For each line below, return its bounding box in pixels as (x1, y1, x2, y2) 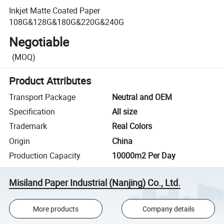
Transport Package (9, 91, 76, 102)
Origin (9, 135, 30, 146)
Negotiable (9, 33, 69, 50)
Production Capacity (9, 150, 81, 161)
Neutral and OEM (112, 91, 172, 102)
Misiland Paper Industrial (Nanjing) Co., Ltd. (9, 176, 181, 188)
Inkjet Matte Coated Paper (9, 4, 100, 16)
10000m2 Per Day (112, 150, 175, 161)
